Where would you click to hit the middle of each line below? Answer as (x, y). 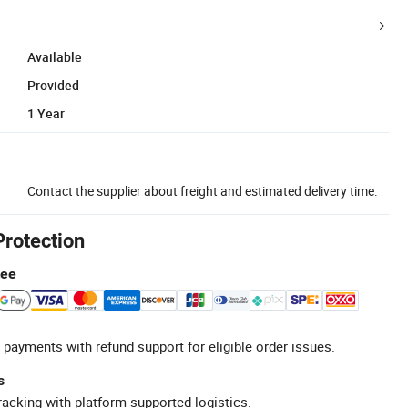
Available (55, 56)
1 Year (46, 113)
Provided (53, 85)
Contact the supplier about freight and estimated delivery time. (203, 190)
